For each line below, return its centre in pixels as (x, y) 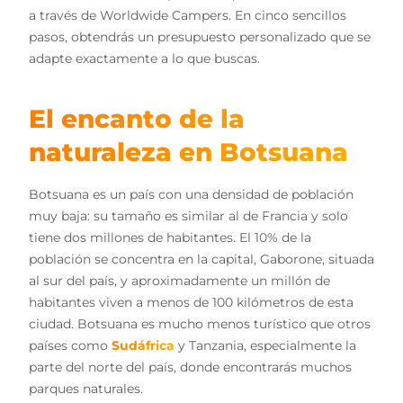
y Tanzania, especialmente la (265, 346)
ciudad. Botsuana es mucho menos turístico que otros (200, 324)
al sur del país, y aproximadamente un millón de (179, 281)
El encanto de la (137, 119)
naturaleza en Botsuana (188, 152)
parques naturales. (86, 389)
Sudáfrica (143, 346)
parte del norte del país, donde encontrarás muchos (190, 367)
